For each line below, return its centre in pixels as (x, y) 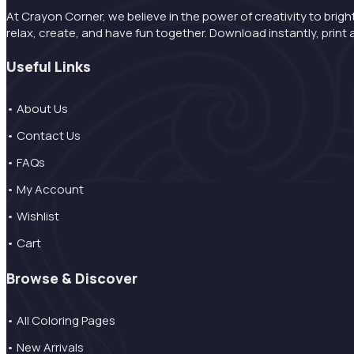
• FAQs (26, 162)
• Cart (24, 243)
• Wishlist (33, 216)
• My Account (45, 189)
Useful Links (49, 66)
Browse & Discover (72, 278)
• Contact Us (43, 135)
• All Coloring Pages (61, 320)
